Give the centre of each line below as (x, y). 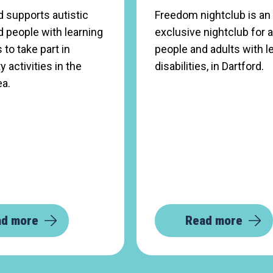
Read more (214, 221)
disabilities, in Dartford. (209, 66)
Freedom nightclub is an (213, 15)
